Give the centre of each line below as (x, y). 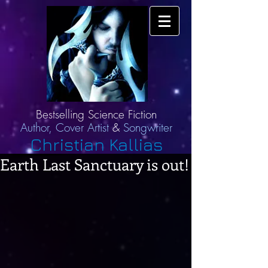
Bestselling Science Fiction (96, 114)
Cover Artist (84, 127)
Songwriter (146, 127)
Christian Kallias (96, 144)
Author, (36, 127)
